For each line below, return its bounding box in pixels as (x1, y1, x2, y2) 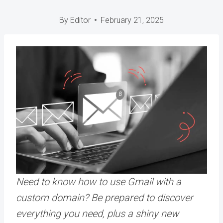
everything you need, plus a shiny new (16, 207, 179, 220)
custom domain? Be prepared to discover (16, 191, 193, 204)
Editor (70, 15, 91, 25)
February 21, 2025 (100, 15, 164, 25)
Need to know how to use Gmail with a (16, 175, 181, 188)
